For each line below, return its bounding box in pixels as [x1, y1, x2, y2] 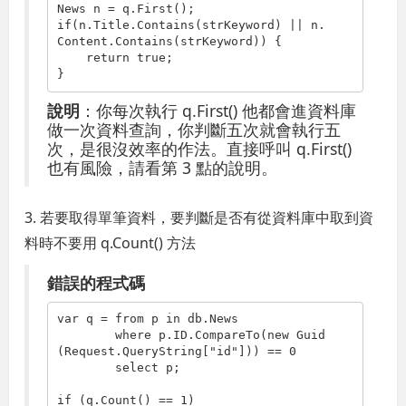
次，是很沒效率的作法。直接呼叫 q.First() [47, 137, 353, 159]
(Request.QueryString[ [56, 344, 209, 359]
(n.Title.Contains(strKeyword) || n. [71, 18, 325, 33]
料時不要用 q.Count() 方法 [24, 232, 197, 253]
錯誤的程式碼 [47, 271, 146, 294]
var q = [56, 312, 115, 326]
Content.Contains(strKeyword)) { [56, 34, 282, 49]
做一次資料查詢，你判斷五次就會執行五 [47, 118, 342, 140]
